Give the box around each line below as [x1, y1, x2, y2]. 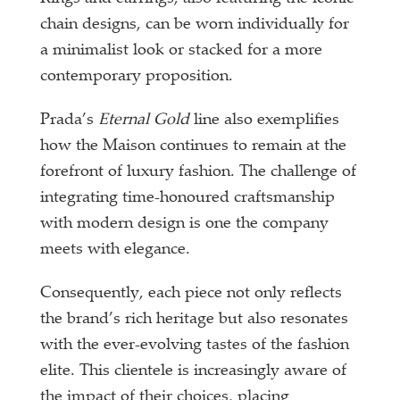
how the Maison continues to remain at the [40, 137, 347, 154]
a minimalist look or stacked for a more [40, 42, 323, 59]
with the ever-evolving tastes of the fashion [40, 337, 350, 354]
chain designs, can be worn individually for [40, 16, 350, 33]
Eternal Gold [98, 112, 195, 129]
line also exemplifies [194, 112, 340, 129]
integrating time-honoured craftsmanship [40, 189, 336, 206]
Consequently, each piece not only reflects [40, 285, 343, 302]
